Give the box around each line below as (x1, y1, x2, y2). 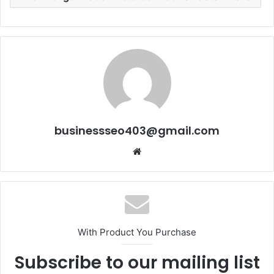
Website (141, 144, 176, 157)
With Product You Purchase (78, 226, 196, 238)
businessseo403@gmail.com (54, 122, 220, 138)
